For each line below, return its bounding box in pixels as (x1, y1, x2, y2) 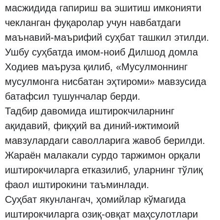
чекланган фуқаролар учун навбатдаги (5, 17, 181, 28)
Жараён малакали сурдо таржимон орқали (5, 150, 200, 161)
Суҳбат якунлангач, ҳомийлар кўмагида (5, 194, 186, 205)
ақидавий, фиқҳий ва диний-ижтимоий (5, 120, 179, 131)
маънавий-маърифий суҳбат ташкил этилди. (5, 32, 209, 43)
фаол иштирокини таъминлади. (5, 179, 149, 190)
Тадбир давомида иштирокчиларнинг (5, 106, 174, 116)
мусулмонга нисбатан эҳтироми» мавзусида (5, 76, 206, 87)
